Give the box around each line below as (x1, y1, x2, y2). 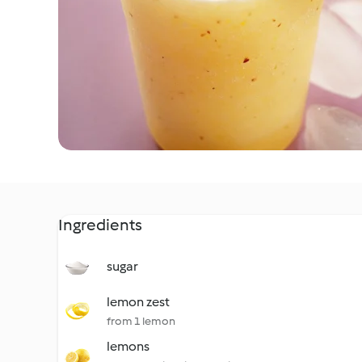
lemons (107, 339, 149, 354)
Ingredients (58, 215, 142, 234)
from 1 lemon (107, 314, 175, 328)
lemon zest (107, 294, 170, 309)
